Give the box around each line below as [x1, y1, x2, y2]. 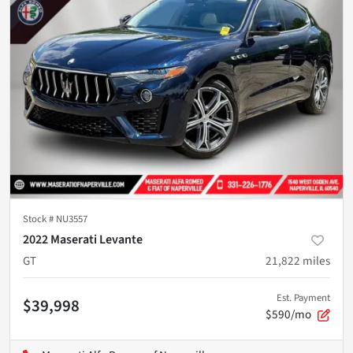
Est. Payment [277, 291, 330, 305]
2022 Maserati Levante [23, 231, 143, 248]
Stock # [23, 212, 56, 226]
